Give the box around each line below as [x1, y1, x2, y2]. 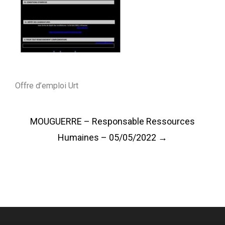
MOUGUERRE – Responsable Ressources [30, 116, 195, 127]
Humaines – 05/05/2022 [58, 132, 158, 143]
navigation [22, 123, 97, 142]
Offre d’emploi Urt [15, 81, 78, 90]
